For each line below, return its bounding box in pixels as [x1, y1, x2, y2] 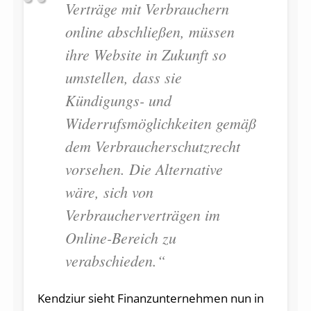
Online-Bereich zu [65, 227, 176, 249]
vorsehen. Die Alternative [65, 158, 223, 180]
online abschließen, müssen [65, 21, 235, 42]
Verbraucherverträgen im [65, 204, 220, 226]
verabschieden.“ [65, 250, 165, 271]
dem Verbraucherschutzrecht [65, 135, 240, 157]
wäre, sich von [65, 181, 153, 203]
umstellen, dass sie [65, 67, 182, 88]
